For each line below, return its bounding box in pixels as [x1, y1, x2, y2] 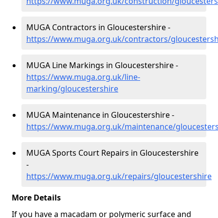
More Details [12, 192, 61, 203]
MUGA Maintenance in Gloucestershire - [26, 109, 174, 120]
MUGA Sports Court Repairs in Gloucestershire [26, 147, 199, 158]
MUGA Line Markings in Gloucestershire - [26, 60, 178, 71]
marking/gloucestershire [26, 83, 118, 94]
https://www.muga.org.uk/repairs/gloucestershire [26, 171, 212, 182]
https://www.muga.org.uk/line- [26, 72, 140, 82]
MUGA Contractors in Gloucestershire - [26, 22, 170, 33]
